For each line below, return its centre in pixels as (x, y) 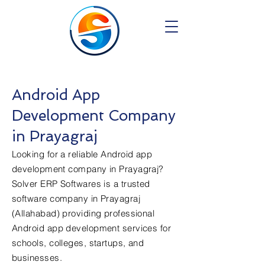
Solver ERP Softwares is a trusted (81, 184)
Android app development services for (92, 228)
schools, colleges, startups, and (78, 243)
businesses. (37, 258)
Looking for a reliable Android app (82, 154)
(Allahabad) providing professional (83, 213)
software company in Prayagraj (76, 198)
